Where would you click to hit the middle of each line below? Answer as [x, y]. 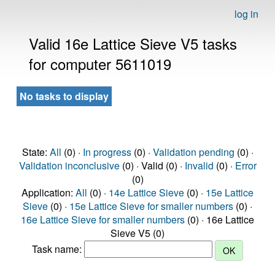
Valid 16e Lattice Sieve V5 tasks [133, 43]
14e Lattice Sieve [146, 192]
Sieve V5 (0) [137, 233]
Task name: [58, 249]
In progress [107, 152]
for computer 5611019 [100, 64]
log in [246, 14]
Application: [48, 192]
